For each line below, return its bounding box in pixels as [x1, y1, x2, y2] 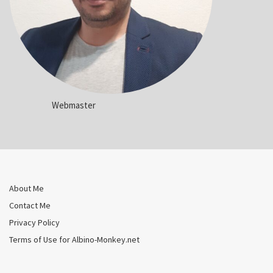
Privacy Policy [9, 217, 60, 229]
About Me [9, 183, 44, 194]
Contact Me [9, 200, 51, 211]
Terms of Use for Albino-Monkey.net [9, 234, 140, 246]
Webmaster [52, 99, 96, 112]
